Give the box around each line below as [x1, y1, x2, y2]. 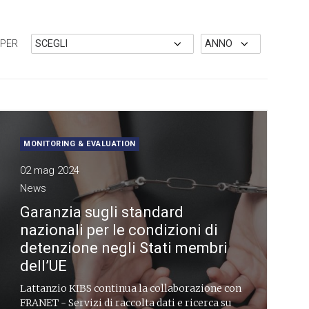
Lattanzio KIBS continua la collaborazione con [20, 282, 241, 295]
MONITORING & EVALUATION [23, 139, 136, 148]
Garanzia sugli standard [20, 203, 183, 221]
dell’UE [20, 257, 67, 275]
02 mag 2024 [20, 164, 79, 177]
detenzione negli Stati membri [20, 239, 228, 257]
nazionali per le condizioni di [20, 221, 218, 239]
